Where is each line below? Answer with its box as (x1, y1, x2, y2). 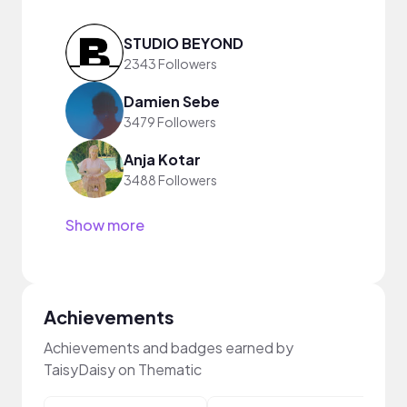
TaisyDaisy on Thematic (44, 360, 202, 379)
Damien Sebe (124, 91, 220, 111)
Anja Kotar (124, 149, 201, 169)
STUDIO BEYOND (124, 33, 243, 53)
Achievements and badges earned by (44, 338, 293, 357)
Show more (65, 215, 144, 234)
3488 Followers (124, 171, 217, 188)
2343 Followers (124, 55, 217, 72)
